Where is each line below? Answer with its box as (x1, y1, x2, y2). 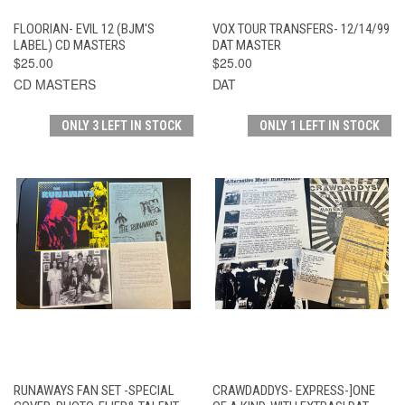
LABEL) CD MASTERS (14, 36, 126, 53)
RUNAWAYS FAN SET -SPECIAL (14, 381, 174, 399)
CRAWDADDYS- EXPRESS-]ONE (212, 381, 375, 399)
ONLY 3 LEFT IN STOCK (61, 118, 182, 133)
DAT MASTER (212, 36, 281, 53)
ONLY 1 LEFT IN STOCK (259, 118, 380, 133)
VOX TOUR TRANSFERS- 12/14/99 (212, 20, 390, 37)
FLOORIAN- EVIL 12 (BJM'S (14, 20, 155, 37)
